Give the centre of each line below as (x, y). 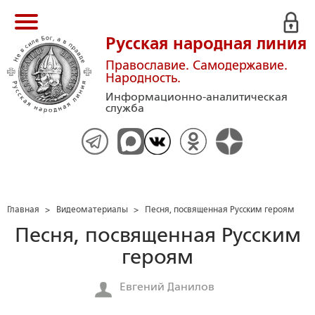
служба (125, 108)
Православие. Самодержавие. (197, 65)
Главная (23, 210)
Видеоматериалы (92, 210)
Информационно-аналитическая (197, 97)
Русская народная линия (206, 44)
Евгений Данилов (167, 286)
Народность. (143, 78)
